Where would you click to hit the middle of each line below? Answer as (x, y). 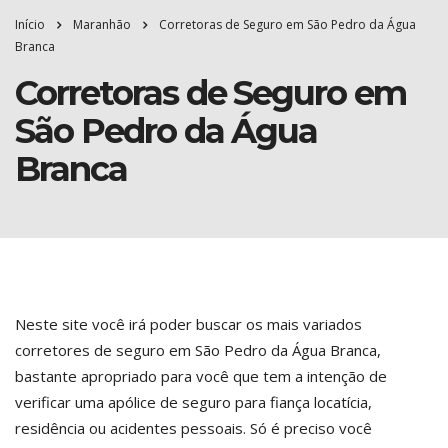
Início (30, 24)
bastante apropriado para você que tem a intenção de (201, 376)
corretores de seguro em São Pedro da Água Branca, (198, 350)
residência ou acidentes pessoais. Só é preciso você (193, 428)
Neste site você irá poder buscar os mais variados (188, 324)
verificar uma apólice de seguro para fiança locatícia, (193, 402)
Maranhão (102, 24)
